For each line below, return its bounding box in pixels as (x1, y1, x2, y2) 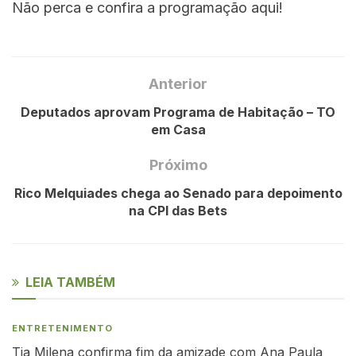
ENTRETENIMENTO (12, 322, 113, 334)
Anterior (149, 75, 207, 92)
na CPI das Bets (129, 202, 227, 219)
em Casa (150, 121, 206, 137)
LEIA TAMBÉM (25, 273, 115, 290)
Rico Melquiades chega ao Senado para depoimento (14, 184, 342, 201)
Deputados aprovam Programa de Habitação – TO (21, 103, 335, 120)
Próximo (149, 156, 207, 173)
